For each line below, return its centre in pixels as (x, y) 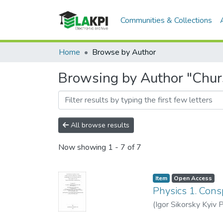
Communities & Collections (167, 20)
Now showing (83, 148)
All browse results (99, 125)
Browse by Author (124, 52)
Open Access (193, 178)
